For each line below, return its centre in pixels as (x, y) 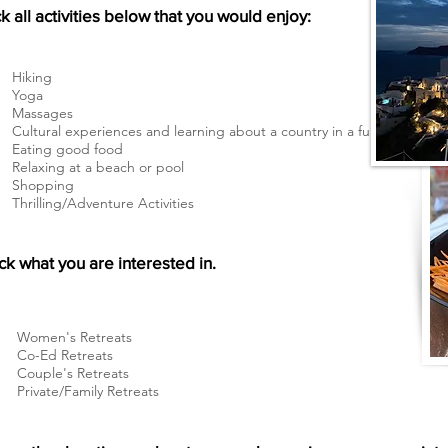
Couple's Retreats (73, 372)
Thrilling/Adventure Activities (103, 202)
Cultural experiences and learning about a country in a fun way (208, 130)
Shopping (43, 184)
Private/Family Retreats (88, 390)
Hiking (32, 76)
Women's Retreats (74, 336)
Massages (42, 112)
